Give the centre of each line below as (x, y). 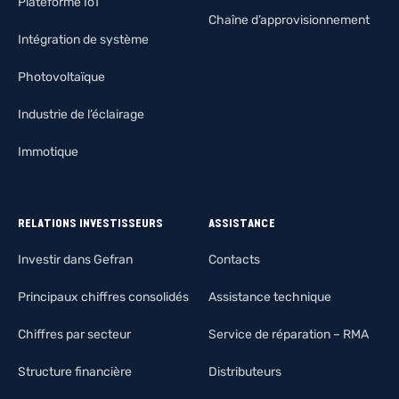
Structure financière (75, 372)
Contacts (234, 260)
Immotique (48, 152)
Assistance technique (270, 297)
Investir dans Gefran (75, 260)
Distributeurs (245, 372)
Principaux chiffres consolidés (103, 297)
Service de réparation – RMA (289, 335)
